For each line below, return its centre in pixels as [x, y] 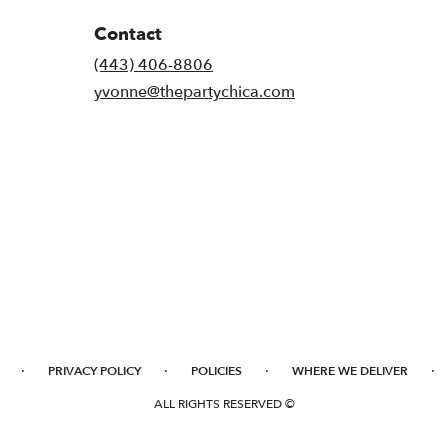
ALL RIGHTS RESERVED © [224, 403]
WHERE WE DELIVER [350, 370]
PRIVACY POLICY [94, 370]
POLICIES [216, 370]
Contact [128, 34]
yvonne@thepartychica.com [194, 91]
